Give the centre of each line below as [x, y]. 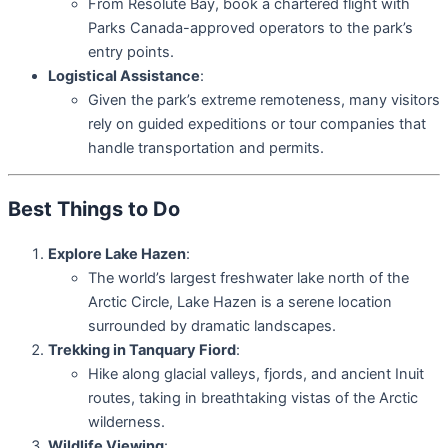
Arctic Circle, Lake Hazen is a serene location [240, 302]
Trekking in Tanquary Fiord [142, 350]
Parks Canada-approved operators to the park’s [250, 27]
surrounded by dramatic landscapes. [212, 326]
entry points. [131, 51]
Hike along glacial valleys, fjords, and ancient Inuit [256, 374]
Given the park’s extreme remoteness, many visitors [264, 99]
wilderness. [126, 422]
